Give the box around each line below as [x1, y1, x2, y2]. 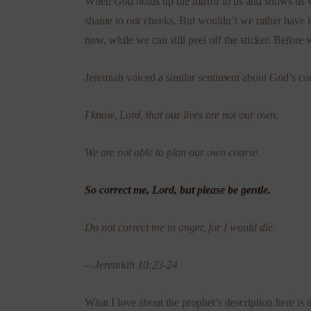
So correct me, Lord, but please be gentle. [85, 183, 271, 196]
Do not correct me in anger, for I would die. [85, 221, 276, 233]
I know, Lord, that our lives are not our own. [85, 108, 278, 121]
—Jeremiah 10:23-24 [85, 258, 178, 271]
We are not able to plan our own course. [85, 146, 260, 158]
